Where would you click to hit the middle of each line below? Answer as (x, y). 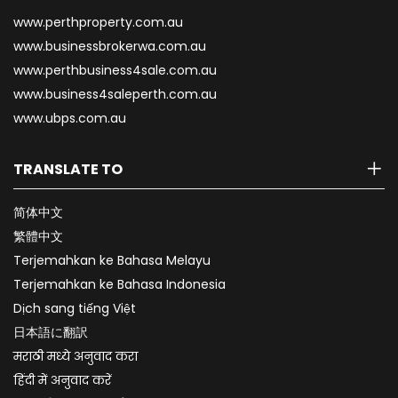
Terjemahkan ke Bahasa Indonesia (119, 285)
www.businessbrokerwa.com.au (110, 47)
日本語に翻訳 (51, 333)
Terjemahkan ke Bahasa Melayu (112, 261)
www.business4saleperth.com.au (115, 95)
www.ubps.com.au (70, 119)
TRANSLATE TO (68, 170)
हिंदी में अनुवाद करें (62, 381)
